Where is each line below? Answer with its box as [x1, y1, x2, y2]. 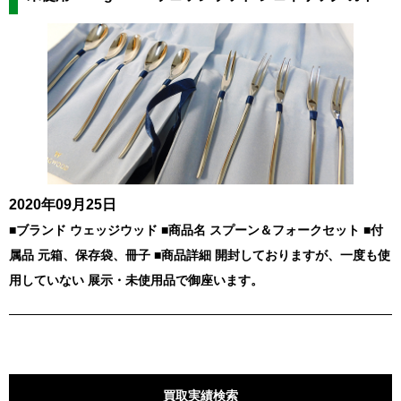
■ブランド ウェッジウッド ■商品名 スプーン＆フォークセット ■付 [9, 222, 383, 237]
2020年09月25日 [9, 196, 116, 212]
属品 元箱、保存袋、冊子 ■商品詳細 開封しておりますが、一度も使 [9, 247, 390, 262]
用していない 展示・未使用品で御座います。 [9, 272, 263, 287]
